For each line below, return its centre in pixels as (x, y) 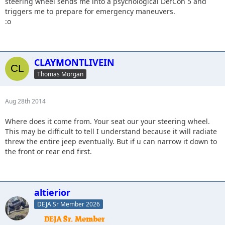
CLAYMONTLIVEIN (74, 62)
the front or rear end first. (48, 151)
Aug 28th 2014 (25, 101)
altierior (52, 192)
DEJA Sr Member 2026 (69, 204)
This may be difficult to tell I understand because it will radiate (111, 131)
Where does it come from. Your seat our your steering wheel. (107, 121)
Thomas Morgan (60, 74)
